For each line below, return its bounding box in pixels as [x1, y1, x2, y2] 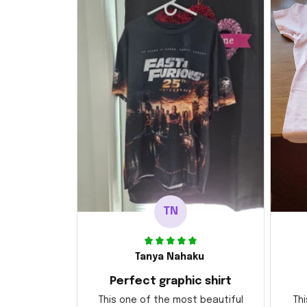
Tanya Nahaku [134, 251, 204, 262]
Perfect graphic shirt [110, 275, 232, 287]
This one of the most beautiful [98, 295, 243, 305]
